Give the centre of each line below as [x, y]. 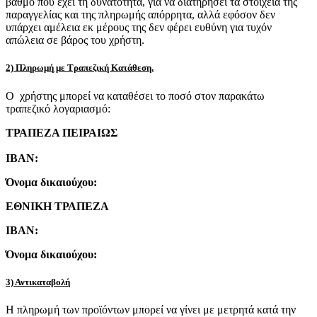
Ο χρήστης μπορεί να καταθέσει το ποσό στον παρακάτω [135, 96]
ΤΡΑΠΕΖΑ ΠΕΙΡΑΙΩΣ [62, 132]
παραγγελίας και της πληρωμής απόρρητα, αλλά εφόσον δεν [140, 15]
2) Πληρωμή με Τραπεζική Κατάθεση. [80, 68]
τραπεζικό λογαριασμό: [58, 108]
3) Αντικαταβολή [38, 282]
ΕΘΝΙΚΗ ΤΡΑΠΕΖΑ [57, 206]
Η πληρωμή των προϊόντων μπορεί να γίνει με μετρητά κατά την [151, 309]
